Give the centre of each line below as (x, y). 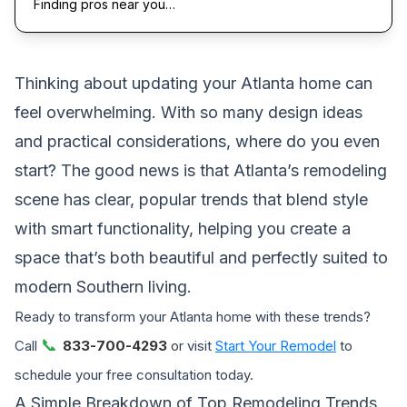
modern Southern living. (103, 286)
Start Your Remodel (276, 345)
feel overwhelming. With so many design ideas (189, 112)
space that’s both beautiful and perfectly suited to (201, 257)
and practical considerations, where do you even (197, 141)
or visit (191, 345)
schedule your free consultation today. (134, 374)
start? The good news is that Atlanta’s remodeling (201, 170)
